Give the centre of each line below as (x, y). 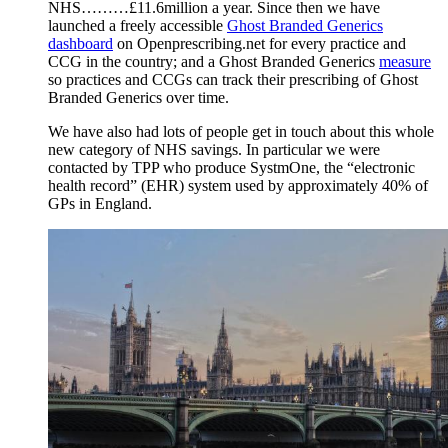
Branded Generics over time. (138, 98)
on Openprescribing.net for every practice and (259, 44)
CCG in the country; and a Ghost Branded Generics (213, 62)
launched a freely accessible (137, 26)
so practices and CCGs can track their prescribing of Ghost (233, 80)
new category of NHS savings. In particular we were (214, 150)
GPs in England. (100, 204)
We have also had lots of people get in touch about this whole (241, 132)
